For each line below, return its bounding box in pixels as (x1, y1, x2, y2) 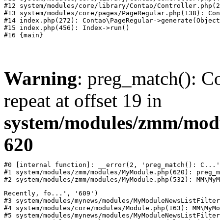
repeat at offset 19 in (4, 90, 162, 111)
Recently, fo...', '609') (4, 190, 98, 197)
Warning (4, 68, 77, 89)
